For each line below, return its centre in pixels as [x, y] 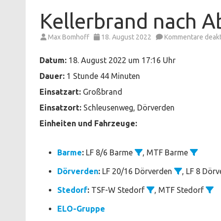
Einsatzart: [60, 92]
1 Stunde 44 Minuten [102, 76]
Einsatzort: [60, 107]
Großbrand [102, 92]
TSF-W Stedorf [118, 190]
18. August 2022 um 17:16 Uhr [121, 60]
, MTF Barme [166, 152]
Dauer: [52, 76]
